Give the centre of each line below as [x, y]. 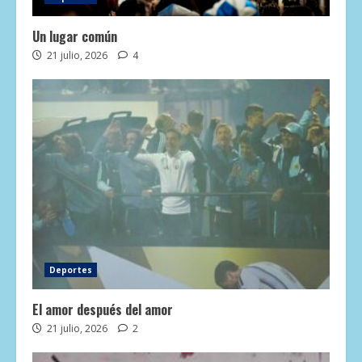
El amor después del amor [104, 310]
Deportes [71, 270]
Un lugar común [75, 37]
